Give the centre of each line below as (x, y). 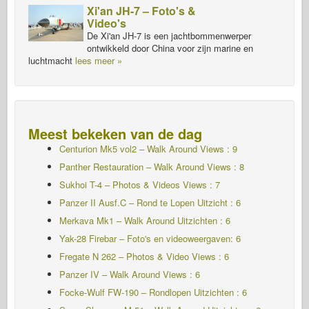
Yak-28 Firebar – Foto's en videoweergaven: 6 (150, 238)
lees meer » (99, 60)
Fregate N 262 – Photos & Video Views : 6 (144, 256)
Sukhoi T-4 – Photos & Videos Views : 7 (140, 184)
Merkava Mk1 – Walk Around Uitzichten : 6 (145, 220)
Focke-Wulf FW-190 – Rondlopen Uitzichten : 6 (153, 292)
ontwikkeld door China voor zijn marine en (170, 48)
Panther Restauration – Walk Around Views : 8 (152, 166)
